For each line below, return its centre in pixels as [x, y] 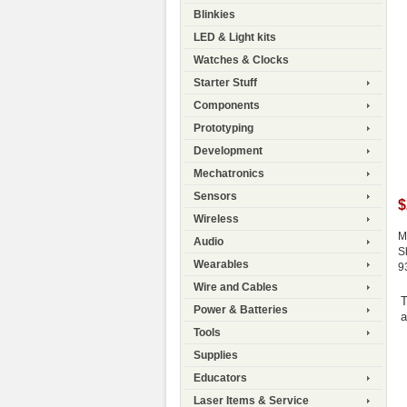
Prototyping [223, 129]
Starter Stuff [225, 83]
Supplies [216, 356]
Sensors [215, 197]
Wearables [221, 265]
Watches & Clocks [241, 60]
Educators [220, 378]
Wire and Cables [236, 288]
